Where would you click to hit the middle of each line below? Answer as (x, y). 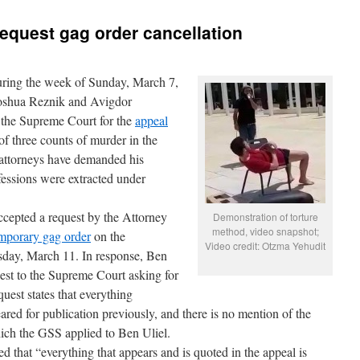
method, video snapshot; (265, 231)
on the (108, 236)
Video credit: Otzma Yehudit (265, 245)
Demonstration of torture (265, 217)
